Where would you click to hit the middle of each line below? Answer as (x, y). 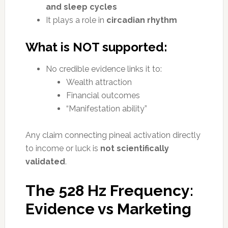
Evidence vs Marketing (108, 209)
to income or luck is (63, 148)
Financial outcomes (103, 95)
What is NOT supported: (96, 47)
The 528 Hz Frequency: (109, 190)
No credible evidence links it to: (104, 69)
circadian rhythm (141, 20)
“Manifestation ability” (106, 108)
